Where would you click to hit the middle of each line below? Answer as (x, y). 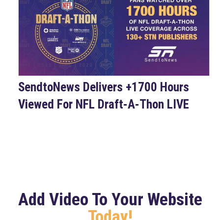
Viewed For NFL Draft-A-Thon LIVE (104, 105)
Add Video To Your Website (110, 200)
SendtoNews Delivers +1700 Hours (104, 87)
